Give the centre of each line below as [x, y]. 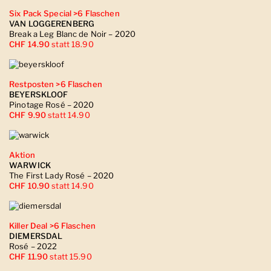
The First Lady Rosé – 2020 [62, 175]
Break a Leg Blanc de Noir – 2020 [73, 34]
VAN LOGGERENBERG [52, 23]
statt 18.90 [73, 44]
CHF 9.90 [29, 115]
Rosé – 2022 [33, 246]
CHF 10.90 [31, 185]
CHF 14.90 [31, 44]
